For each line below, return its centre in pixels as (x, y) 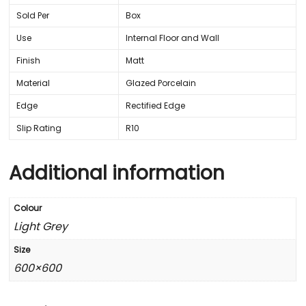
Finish (29, 60)
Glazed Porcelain (161, 83)
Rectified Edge (156, 105)
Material (33, 83)
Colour (28, 208)
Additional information (117, 173)
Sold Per (33, 15)
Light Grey (41, 226)
